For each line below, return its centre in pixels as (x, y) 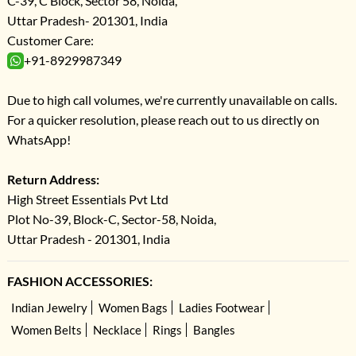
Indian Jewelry (49, 308)
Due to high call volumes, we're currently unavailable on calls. (172, 100)
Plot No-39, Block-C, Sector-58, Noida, (111, 219)
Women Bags (133, 308)
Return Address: (53, 180)
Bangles (214, 330)
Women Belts (46, 330)
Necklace (117, 330)
